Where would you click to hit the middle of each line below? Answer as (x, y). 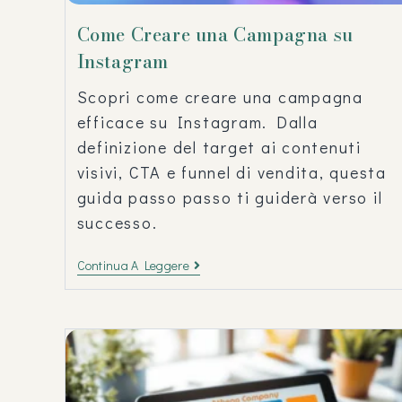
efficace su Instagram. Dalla (197, 122)
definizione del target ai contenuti (219, 147)
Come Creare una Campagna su (215, 34)
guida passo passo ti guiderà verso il (230, 197)
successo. (117, 222)
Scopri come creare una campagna (220, 96)
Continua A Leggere (133, 265)
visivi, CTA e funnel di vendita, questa (232, 172)
